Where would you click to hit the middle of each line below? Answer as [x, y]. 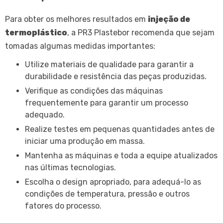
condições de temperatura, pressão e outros [107, 194]
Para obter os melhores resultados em [76, 19]
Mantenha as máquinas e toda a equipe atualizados [28, 155]
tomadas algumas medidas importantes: [80, 46]
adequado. [45, 114]
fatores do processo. [63, 206]
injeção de [169, 19]
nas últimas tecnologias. [70, 167]
